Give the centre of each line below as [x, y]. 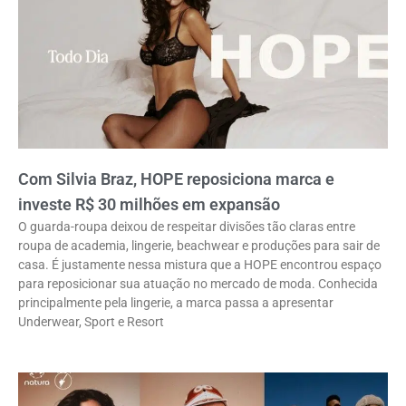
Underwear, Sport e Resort [91, 322]
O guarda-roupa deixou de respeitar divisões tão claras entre [187, 227]
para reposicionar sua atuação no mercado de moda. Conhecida [198, 284]
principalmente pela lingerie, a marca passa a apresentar [176, 303]
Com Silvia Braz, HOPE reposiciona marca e [176, 179]
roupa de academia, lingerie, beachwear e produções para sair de [199, 246]
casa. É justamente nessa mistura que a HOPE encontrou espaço [200, 265]
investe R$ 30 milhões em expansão [149, 205]
